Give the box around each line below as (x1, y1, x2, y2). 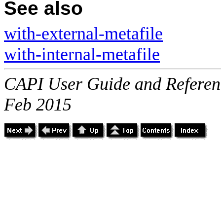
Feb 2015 (4, 94, 72, 114)
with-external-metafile (4, 23, 163, 43)
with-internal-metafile (4, 44, 160, 64)
